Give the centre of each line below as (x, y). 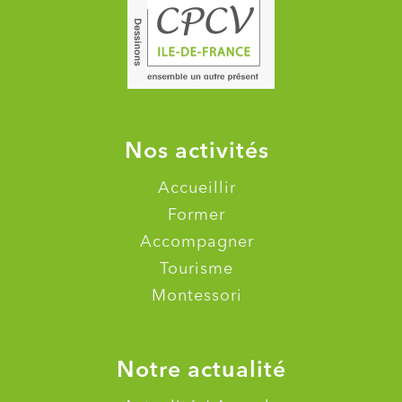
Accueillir (197, 189)
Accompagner (197, 243)
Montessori (197, 297)
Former (197, 216)
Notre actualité (201, 370)
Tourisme (197, 270)
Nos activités (197, 151)
